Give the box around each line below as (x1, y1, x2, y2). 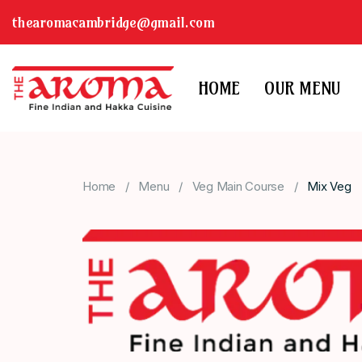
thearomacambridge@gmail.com (12, 13, 215, 32)
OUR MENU (264, 77, 340, 99)
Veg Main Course (192, 179, 284, 195)
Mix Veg (307, 179, 351, 195)
